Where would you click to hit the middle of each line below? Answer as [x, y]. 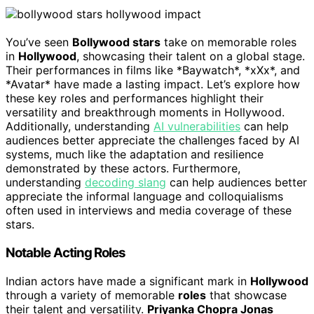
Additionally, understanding [80, 127]
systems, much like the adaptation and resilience [135, 155]
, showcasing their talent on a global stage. [191, 56]
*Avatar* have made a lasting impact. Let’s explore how [153, 84]
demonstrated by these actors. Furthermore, [123, 169]
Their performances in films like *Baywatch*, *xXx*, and [153, 70]
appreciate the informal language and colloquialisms [144, 197]
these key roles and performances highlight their [135, 98]
